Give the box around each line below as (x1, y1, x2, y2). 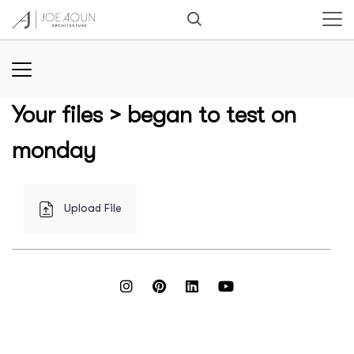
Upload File (60, 201, 122, 214)
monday (12, 137, 96, 164)
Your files (12, 101, 103, 128)
